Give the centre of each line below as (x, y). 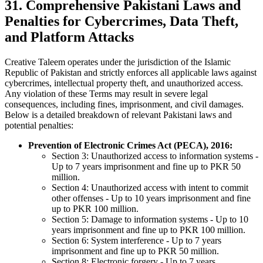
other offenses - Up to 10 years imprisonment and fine (151, 198)
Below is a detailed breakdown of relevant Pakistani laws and (118, 114)
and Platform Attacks (69, 37)
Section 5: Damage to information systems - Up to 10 (150, 219)
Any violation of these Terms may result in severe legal (106, 93)
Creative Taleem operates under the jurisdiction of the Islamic (118, 62)
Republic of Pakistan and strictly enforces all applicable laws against (131, 72)
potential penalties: (39, 125)
